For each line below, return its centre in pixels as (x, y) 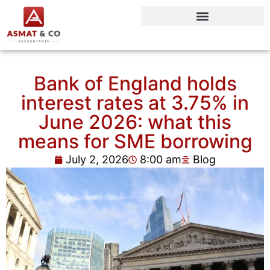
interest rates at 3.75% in (135, 103)
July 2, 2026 (97, 160)
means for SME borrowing (135, 142)
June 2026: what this (135, 122)
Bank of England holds (135, 84)
